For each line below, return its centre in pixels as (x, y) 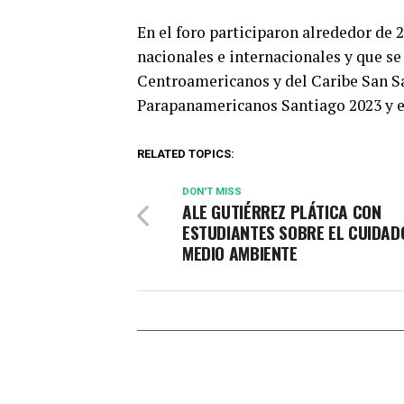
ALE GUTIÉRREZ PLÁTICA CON (282, 212)
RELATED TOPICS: (186, 154)
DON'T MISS (212, 192)
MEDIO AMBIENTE (240, 253)
